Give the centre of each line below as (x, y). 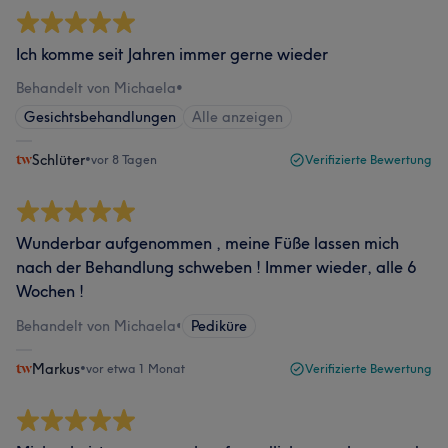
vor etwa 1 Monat (135, 368)
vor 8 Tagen (124, 159)
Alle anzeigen (237, 117)
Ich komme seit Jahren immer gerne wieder (172, 54)
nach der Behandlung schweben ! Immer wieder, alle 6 (216, 267)
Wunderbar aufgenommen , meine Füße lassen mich (207, 243)
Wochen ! (50, 291)
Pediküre (219, 326)
